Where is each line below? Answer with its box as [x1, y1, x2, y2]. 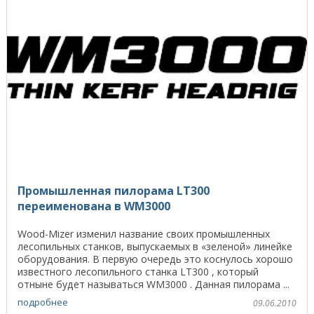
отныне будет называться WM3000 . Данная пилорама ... [18, 278, 289, 292]
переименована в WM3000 [18, 198, 170, 214]
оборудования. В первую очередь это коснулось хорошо [18, 252, 293, 266]
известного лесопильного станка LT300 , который [18, 265, 259, 279]
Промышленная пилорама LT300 [18, 183, 210, 199]
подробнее [18, 295, 68, 308]
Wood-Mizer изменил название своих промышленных [18, 227, 270, 241]
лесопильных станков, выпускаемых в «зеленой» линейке [18, 240, 292, 254]
